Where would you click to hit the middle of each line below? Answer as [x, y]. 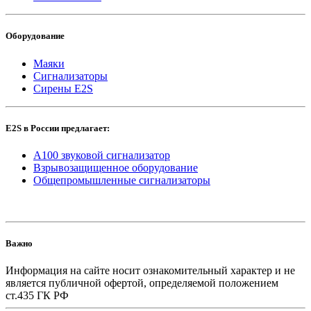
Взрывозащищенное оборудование [116, 167]
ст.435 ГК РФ [37, 296]
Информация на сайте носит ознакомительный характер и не [150, 271]
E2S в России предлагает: [58, 128]
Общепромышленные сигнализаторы [122, 180]
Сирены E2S [63, 88]
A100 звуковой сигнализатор [102, 155]
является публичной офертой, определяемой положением [142, 283]
